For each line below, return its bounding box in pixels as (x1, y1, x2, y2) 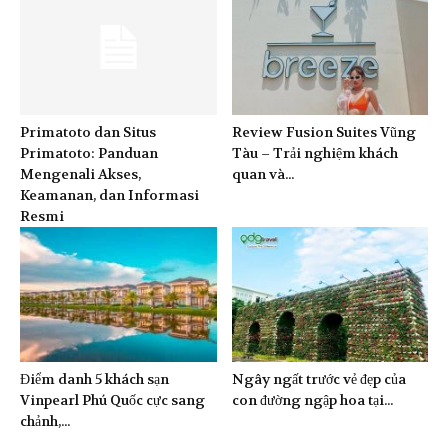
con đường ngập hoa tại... (231, 391, 393, 410)
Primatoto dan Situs (20, 123, 156, 142)
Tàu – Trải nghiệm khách (231, 144, 398, 163)
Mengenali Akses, (20, 165, 141, 184)
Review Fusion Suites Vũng (231, 123, 416, 142)
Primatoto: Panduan (20, 144, 158, 163)
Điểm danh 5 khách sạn (20, 370, 169, 389)
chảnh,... (20, 412, 70, 431)
